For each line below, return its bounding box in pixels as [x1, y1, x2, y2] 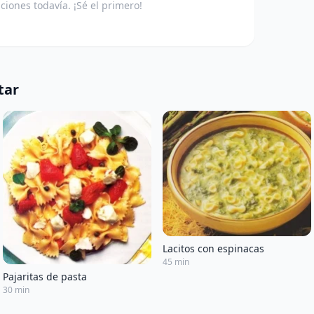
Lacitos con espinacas [163, 242, 264, 256]
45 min [163, 256, 189, 268]
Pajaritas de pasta [3, 270, 87, 284]
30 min [3, 284, 29, 296]
